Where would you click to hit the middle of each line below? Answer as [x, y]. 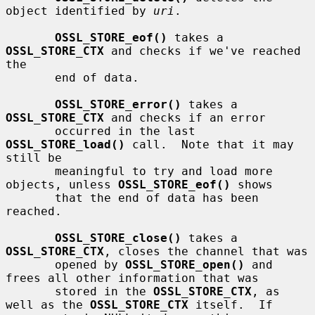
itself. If [231, 304]
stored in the [104, 291]
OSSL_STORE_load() [65, 144]
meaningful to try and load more [30, 171]
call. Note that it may [210, 144]
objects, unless [62, 184]
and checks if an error [185, 117]
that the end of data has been [30, 198]
